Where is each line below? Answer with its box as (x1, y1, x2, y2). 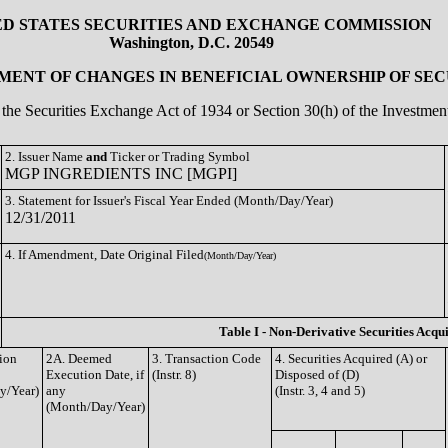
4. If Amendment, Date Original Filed (5, 247, 204, 262)
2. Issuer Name (5, 149, 86, 164)
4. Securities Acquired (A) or (275, 351, 427, 366)
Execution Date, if (46, 367, 144, 382)
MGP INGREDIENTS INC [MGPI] (5, 165, 237, 182)
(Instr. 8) (152, 367, 196, 382)
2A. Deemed (46, 351, 112, 366)
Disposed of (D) (275, 367, 359, 382)
